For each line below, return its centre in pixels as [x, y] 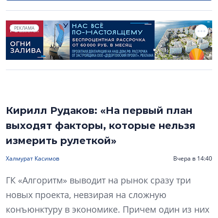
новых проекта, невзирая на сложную [86, 194]
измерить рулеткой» [61, 140]
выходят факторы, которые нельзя [101, 125]
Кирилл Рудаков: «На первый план [99, 110]
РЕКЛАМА [24, 28]
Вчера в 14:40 [193, 158]
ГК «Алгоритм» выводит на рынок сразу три [98, 180]
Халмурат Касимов [33, 158]
